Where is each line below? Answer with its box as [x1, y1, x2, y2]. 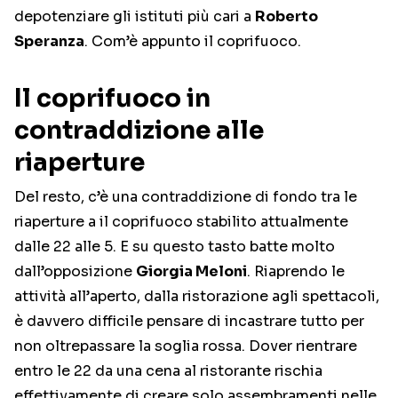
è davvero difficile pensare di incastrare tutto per [14, 312, 364, 331]
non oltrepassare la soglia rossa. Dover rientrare [14, 337, 357, 356]
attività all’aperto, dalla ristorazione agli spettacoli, [14, 287, 379, 306]
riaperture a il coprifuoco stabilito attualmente [14, 212, 348, 232]
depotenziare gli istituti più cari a [14, 7, 255, 27]
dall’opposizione [14, 262, 136, 282]
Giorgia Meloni [136, 262, 247, 282]
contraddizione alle [14, 115, 264, 147]
